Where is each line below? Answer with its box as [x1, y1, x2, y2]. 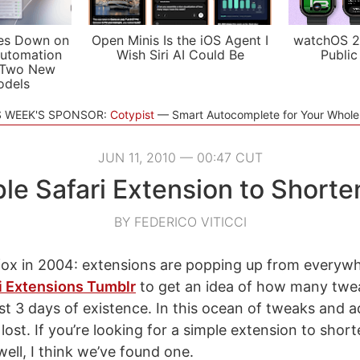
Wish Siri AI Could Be [116, 47, 244, 63]
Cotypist [109, 108, 154, 121]
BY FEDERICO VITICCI [113, 214, 247, 230]
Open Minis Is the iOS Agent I [92, 32, 268, 48]
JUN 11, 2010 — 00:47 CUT [97, 149, 263, 166]
